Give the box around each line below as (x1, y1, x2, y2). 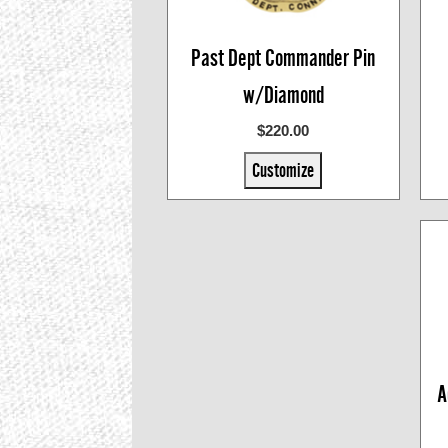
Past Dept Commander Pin (191, 45, 376, 71)
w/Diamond (242, 82, 324, 108)
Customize (252, 159, 315, 181)
